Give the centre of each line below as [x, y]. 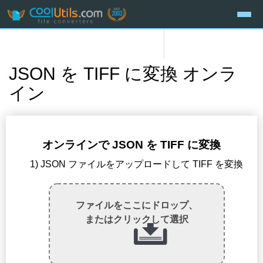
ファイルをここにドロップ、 [136, 205]
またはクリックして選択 [136, 220]
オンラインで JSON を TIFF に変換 [131, 145]
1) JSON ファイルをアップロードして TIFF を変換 [137, 164]
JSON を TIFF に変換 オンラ [123, 74]
